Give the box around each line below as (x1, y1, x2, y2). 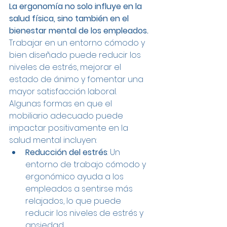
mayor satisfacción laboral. (9, 86, 117, 98)
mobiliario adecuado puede (9, 110, 125, 122)
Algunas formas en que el (9, 98, 114, 110)
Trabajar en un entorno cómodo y (9, 37, 147, 49)
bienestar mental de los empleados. (9, 25, 148, 37)
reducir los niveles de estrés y (25, 207, 145, 219)
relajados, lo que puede (25, 195, 123, 207)
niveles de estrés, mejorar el (9, 61, 123, 73)
